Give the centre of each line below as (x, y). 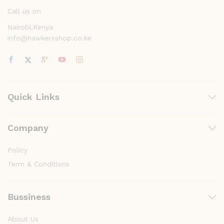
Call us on (24, 11)
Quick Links (33, 97)
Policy (17, 150)
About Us (23, 219)
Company (28, 128)
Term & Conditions (38, 164)
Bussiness (29, 197)
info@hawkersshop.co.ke (49, 38)
